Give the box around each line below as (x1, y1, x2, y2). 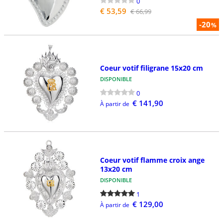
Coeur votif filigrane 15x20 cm (100, 63, 203, 73)
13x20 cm (100, 164, 132, 174)
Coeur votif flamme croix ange (100, 155, 205, 165)
